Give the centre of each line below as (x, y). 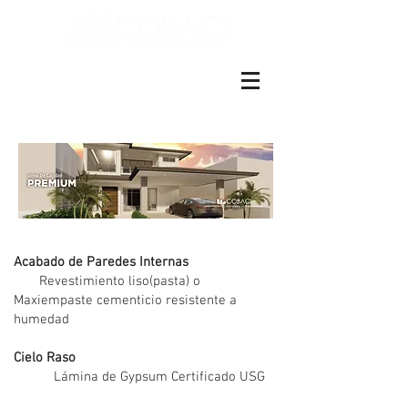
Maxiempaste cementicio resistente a (125, 301)
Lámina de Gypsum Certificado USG (139, 377)
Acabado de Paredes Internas (103, 262)
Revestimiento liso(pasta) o (107, 281)
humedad (43, 320)
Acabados (140, 235)
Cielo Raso (45, 358)
